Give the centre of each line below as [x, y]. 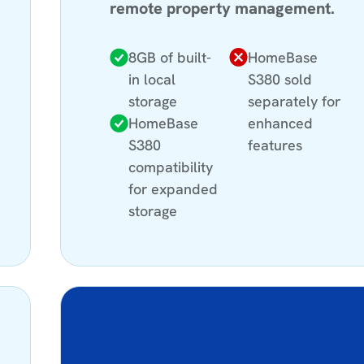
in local [152, 79]
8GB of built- [170, 57]
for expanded [173, 188]
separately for [295, 101]
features [275, 145]
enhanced [281, 123]
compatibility [171, 167]
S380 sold [280, 79]
